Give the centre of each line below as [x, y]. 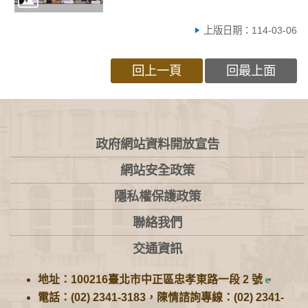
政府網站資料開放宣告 [157, 144]
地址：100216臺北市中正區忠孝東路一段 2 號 [152, 280]
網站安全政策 [157, 170]
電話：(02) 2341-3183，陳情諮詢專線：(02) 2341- [161, 298]
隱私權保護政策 [157, 196]
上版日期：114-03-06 [250, 30]
